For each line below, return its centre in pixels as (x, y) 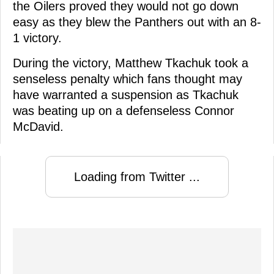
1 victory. (37, 38)
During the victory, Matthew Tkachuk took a (131, 63)
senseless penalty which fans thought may (128, 79)
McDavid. (38, 126)
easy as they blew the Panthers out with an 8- (137, 22)
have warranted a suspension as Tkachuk (126, 94)
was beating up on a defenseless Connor (124, 110)
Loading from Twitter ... (137, 176)
